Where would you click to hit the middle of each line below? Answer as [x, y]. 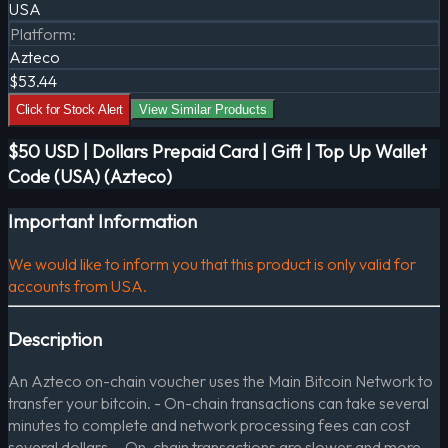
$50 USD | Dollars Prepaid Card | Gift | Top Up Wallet [217, 152]
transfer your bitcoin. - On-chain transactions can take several [218, 403]
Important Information [102, 221]
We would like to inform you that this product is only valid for [212, 263]
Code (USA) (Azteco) [90, 177]
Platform [41, 34]
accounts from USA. [77, 285]
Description [55, 338]
